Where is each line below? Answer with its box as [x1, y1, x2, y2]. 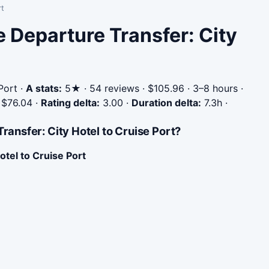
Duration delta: [131, 97, 201, 109]
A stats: [26, 82, 62, 94]
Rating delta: [41, 97, 100, 109]
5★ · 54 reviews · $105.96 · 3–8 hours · [62, 82, 243, 94]
